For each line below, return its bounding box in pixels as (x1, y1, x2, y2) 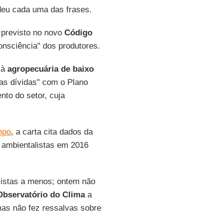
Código (64, 28, 92, 37)
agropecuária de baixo (7, 64, 94, 74)
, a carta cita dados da (10, 127, 93, 137)
